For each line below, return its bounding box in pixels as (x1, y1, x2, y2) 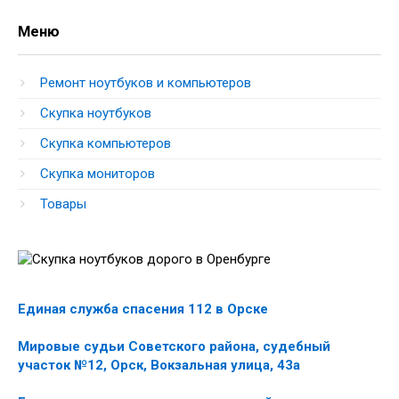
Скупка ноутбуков (40, 105, 151, 121)
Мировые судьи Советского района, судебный (18, 338, 330, 354)
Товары (40, 196, 86, 212)
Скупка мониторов (40, 166, 155, 182)
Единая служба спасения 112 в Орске (18, 301, 268, 317)
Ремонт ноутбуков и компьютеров (40, 75, 251, 91)
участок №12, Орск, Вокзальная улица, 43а (18, 357, 300, 373)
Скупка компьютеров (40, 135, 171, 151)
